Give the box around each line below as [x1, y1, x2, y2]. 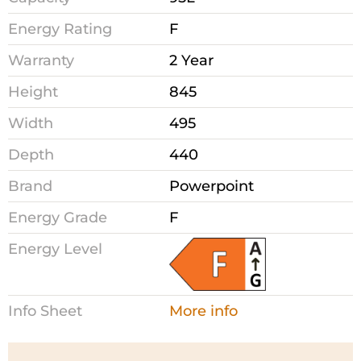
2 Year [169, 52, 214, 70]
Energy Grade [8, 209, 107, 227]
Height [8, 83, 58, 102]
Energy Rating [8, 20, 112, 39]
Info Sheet [8, 301, 82, 320]
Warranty [8, 52, 74, 70]
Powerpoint [169, 177, 254, 196]
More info [169, 301, 238, 320]
